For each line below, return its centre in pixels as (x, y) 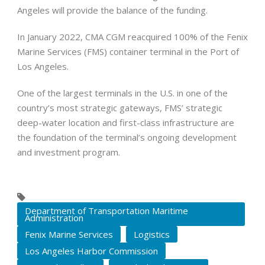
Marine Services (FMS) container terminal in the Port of (128, 52)
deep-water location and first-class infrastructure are (126, 123)
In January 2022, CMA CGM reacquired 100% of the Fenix (132, 37)
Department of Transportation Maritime (106, 211)
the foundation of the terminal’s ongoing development (127, 138)
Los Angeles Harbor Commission (91, 251)
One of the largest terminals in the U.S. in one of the (122, 93)
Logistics (152, 235)
